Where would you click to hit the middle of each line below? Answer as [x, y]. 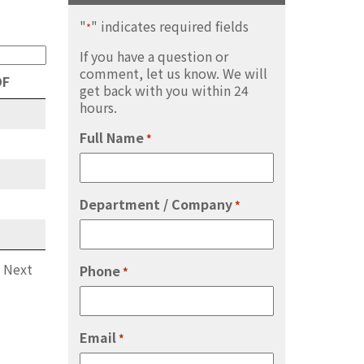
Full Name [111, 137]
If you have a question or [154, 56]
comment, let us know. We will [173, 73]
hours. [98, 107]
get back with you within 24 [164, 90]
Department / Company [156, 204]
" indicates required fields [169, 26]
